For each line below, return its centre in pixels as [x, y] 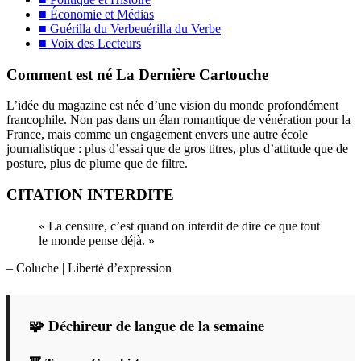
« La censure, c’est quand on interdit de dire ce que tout [179, 226]
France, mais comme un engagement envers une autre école [157, 135]
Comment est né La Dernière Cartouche [137, 74]
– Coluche [34, 268]
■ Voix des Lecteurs [90, 43]
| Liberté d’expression [117, 268]
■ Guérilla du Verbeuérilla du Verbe [130, 28]
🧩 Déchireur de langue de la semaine [147, 325]
